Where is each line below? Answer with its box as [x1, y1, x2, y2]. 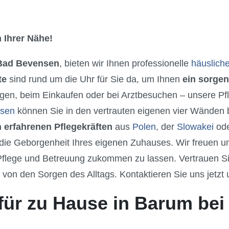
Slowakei [177, 121, 214, 132]
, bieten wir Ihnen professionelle [59, 58, 191, 68]
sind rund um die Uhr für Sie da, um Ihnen [7, 74, 182, 84]
